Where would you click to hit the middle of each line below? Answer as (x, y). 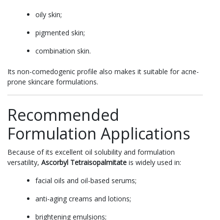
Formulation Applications (99, 133)
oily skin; (49, 14)
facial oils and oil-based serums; (86, 180)
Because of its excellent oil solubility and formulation (91, 152)
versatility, (24, 162)
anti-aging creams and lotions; (83, 198)
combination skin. (63, 51)
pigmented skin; (60, 32)
